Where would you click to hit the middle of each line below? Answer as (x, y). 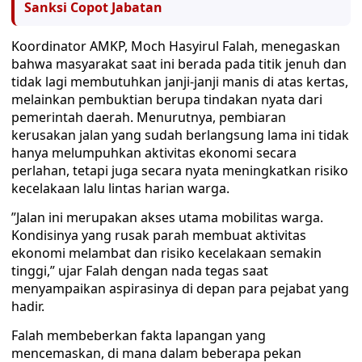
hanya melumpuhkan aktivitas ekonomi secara (154, 153)
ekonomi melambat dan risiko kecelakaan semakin (166, 253)
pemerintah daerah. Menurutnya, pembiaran (149, 117)
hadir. (28, 306)
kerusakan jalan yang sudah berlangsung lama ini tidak (180, 135)
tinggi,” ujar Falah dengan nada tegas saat (140, 271)
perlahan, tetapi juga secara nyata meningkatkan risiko (180, 170)
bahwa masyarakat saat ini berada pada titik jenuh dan (179, 64)
